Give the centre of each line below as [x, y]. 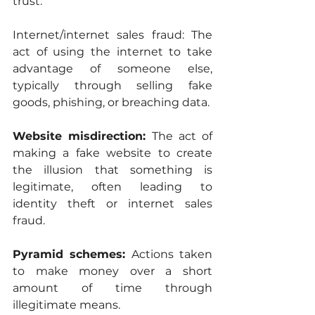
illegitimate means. [66, 305]
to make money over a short [112, 271]
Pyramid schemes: [72, 255]
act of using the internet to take [112, 52]
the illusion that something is [112, 170]
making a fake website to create [112, 153]
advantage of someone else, [112, 69]
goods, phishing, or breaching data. [111, 103]
